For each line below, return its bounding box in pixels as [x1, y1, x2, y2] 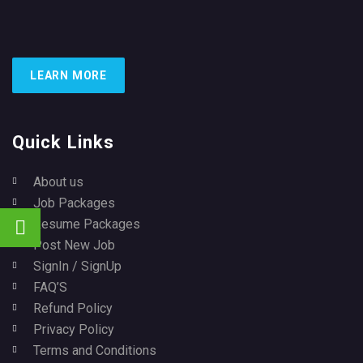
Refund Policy [33, 301, 113, 316]
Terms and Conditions [33, 343, 156, 358]
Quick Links [12, 132, 115, 152]
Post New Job [33, 237, 115, 253]
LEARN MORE [30, 69, 107, 82]
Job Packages [33, 195, 115, 211]
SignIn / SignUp [33, 258, 122, 274]
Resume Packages [33, 216, 140, 232]
